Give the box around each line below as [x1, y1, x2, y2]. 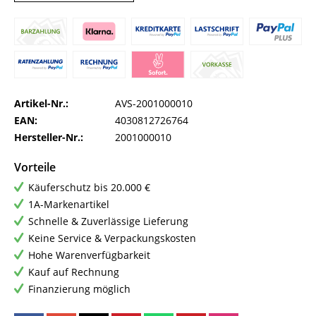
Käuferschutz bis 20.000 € [28, 181, 150, 195]
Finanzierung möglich [28, 282, 130, 296]
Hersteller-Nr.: [14, 130, 83, 145]
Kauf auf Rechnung [28, 265, 119, 279]
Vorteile [14, 159, 56, 176]
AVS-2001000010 [115, 97, 193, 111]
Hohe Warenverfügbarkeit [28, 248, 150, 262]
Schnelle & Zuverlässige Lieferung [28, 214, 188, 229]
